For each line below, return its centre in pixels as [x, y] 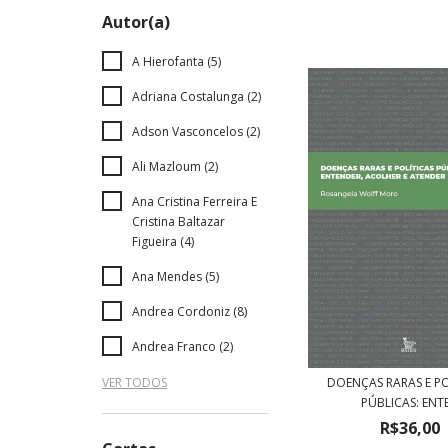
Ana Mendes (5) [175, 276]
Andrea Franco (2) [182, 346]
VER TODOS [134, 382]
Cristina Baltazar [178, 221]
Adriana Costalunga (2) [196, 96]
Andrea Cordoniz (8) [189, 311]
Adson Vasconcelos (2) [196, 131]
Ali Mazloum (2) [175, 166]
